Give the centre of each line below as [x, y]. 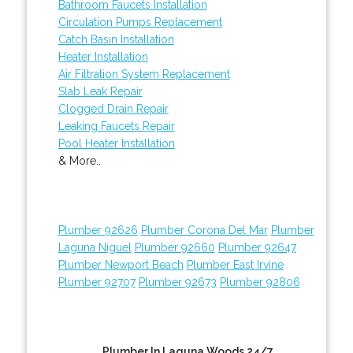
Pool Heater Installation [116, 143]
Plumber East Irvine [235, 264]
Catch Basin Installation [116, 39]
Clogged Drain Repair [113, 108]
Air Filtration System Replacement [144, 74]
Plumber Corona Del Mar [204, 230]
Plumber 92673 [177, 282]
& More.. [79, 160]
